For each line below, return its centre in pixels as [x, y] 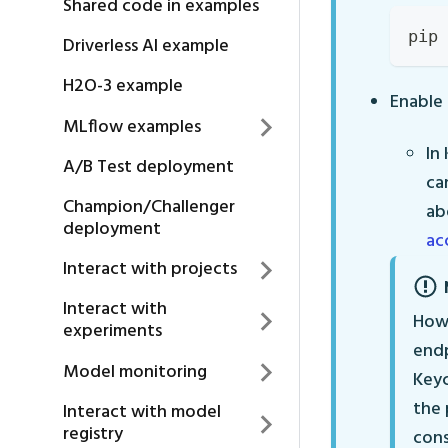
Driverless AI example [146, 47]
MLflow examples [132, 127]
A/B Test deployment [148, 167]
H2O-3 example [123, 87]
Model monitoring [135, 372]
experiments [112, 332]
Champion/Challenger [149, 207]
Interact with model [142, 412]
